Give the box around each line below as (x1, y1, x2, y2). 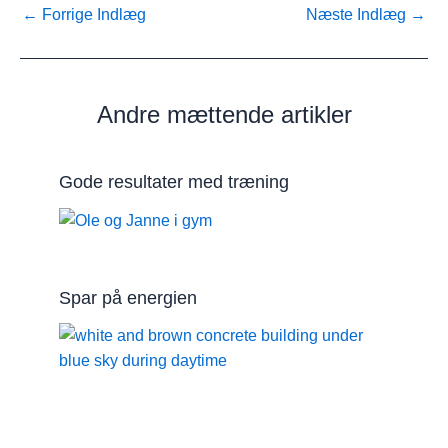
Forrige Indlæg (38, 5, 146, 23)
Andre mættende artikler (96, 102, 352, 129)
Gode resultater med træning (58, 171, 289, 193)
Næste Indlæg (306, 5, 410, 23)
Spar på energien (58, 287, 197, 309)
